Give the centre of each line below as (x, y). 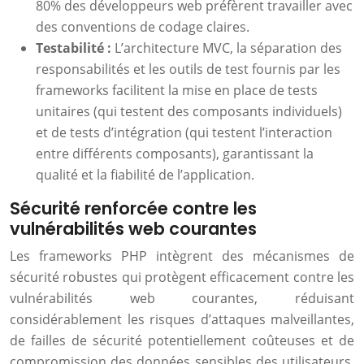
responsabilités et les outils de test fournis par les (188, 69)
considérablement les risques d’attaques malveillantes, (182, 319)
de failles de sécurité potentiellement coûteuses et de (182, 340)
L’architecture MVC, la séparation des (228, 48)
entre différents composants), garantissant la (175, 154)
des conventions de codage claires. (143, 27)
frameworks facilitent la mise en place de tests (177, 90)
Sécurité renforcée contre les (133, 208)
